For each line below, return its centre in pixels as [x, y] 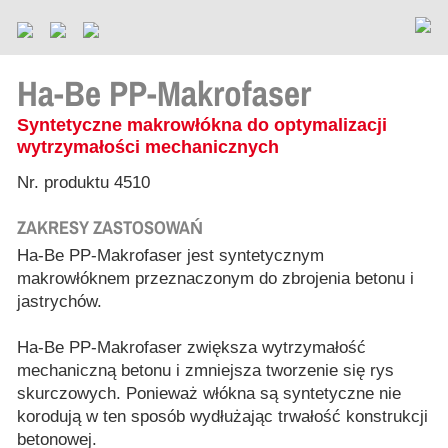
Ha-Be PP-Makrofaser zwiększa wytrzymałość [191, 347]
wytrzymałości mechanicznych [148, 146]
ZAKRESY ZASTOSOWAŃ [110, 227]
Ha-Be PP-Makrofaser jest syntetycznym [173, 255]
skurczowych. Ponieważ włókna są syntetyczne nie [209, 393]
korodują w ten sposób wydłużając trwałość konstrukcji [222, 416]
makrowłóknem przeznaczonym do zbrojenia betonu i [215, 278]
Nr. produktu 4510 [83, 182]
